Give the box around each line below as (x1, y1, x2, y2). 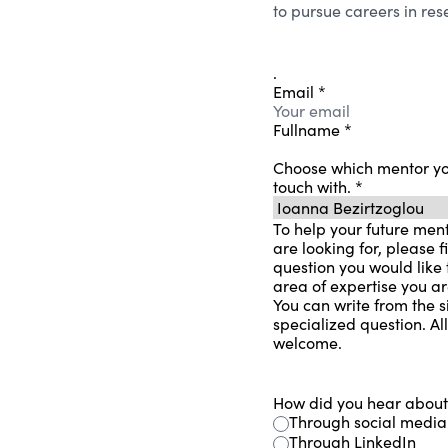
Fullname (273, 118, 345, 140)
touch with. (273, 175, 356, 197)
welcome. (273, 331, 343, 353)
